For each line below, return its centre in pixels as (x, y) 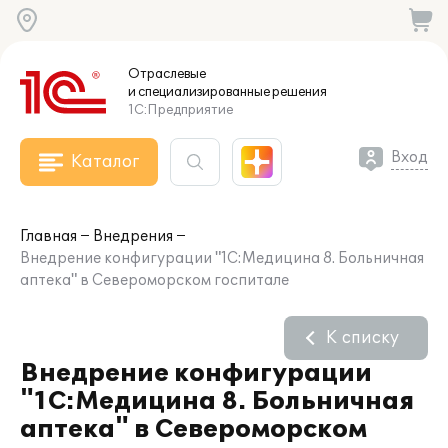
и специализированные (199, 92)
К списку (362, 338)
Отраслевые (167, 74)
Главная (48, 236)
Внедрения (133, 236)
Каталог (105, 162)
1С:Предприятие (180, 110)
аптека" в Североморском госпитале (154, 280)
